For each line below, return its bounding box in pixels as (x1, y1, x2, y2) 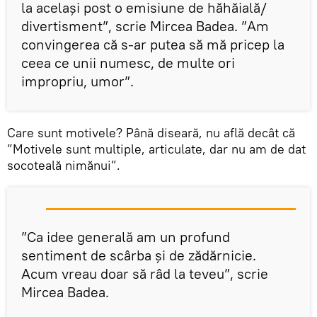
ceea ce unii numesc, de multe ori (21, 53, 235, 71)
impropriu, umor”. (21, 71, 134, 90)
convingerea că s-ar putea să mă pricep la (21, 35, 284, 53)
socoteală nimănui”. (7, 156, 120, 173)
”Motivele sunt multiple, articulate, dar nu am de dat (7, 140, 306, 157)
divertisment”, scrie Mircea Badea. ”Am (21, 16, 269, 35)
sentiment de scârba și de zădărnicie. (21, 246, 256, 264)
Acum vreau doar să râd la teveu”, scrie (21, 264, 268, 282)
